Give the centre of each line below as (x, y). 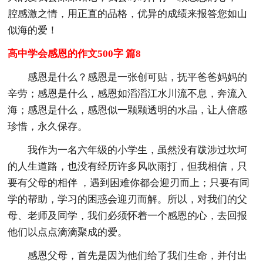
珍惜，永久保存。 (48, 126)
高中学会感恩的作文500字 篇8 (75, 53)
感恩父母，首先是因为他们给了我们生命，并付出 (138, 255)
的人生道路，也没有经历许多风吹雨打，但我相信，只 (128, 166)
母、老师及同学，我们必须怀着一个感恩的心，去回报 (128, 215)
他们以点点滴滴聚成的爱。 (68, 232)
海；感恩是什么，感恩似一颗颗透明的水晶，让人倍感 (128, 110)
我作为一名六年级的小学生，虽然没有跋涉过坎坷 (138, 150)
